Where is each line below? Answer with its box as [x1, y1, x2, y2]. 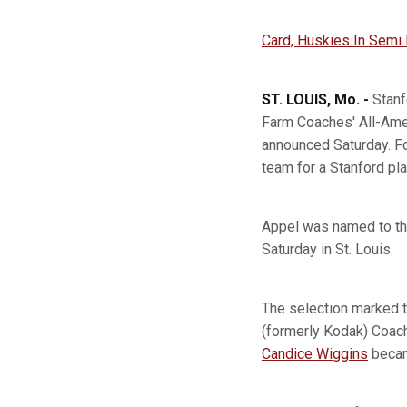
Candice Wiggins [262, 345, 368, 362]
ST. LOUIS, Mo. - [262, 91, 372, 108]
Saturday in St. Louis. [262, 241, 393, 258]
